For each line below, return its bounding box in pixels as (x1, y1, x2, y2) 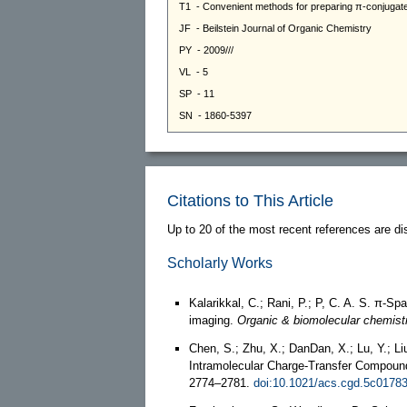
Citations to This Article (167, 191, 333, 210)
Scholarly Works (167, 254, 273, 271)
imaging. (189, 313, 237, 327)
